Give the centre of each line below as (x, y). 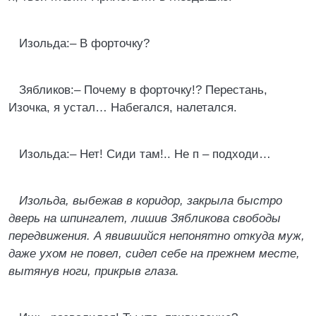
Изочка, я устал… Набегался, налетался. (123, 108)
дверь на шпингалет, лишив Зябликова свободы (145, 218)
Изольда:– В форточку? (84, 43)
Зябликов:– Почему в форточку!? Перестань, (143, 90)
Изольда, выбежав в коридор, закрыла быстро (151, 201)
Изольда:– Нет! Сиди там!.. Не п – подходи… (145, 154)
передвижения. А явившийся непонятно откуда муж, (157, 236)
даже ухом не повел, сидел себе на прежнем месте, (154, 254)
